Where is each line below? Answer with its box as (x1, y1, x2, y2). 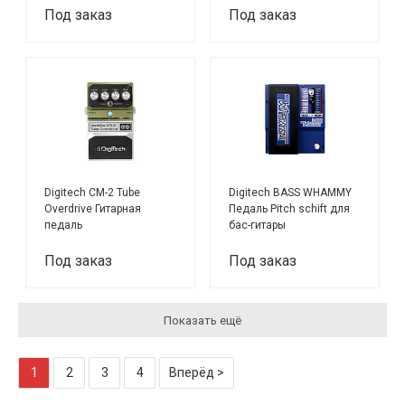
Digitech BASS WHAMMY (229, 186, 353, 200)
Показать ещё (164, 313, 241, 327)
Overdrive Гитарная (44, 202, 142, 216)
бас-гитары (229, 219, 287, 232)
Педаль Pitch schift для (229, 202, 351, 216)
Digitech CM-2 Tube (44, 186, 141, 200)
